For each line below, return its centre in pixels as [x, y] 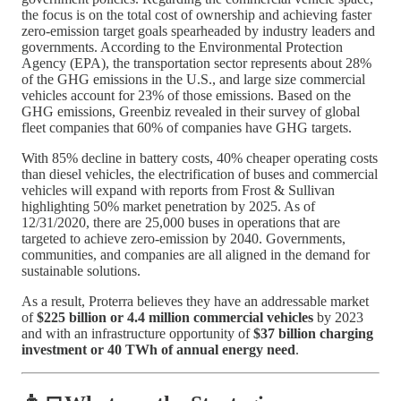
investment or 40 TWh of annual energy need [158, 349]
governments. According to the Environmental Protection [182, 47]
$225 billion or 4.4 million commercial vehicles [175, 317]
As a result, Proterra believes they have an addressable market [195, 301]
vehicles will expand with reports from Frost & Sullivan [178, 190]
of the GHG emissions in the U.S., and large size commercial [193, 79]
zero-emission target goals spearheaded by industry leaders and [198, 30]
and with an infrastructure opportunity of [137, 333]
